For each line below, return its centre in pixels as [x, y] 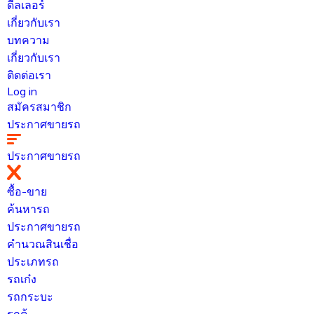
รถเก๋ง [22, 279]
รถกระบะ [30, 296]
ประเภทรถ [33, 261]
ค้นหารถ [28, 209]
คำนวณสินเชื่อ [43, 244]
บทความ [28, 40]
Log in [22, 91]
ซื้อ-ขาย [27, 191]
